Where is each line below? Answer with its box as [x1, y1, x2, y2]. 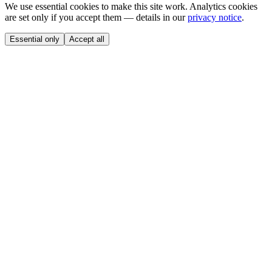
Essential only [10, 35, 59, 44]
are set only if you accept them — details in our [5, 12, 188, 23]
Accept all [69, 35, 104, 44]
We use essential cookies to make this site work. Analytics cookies [5, 1, 257, 12]
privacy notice [188, 12, 242, 23]
